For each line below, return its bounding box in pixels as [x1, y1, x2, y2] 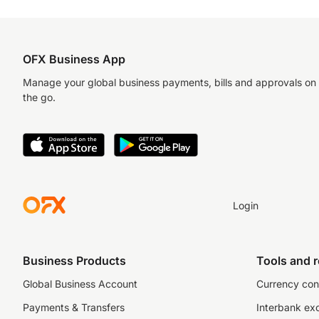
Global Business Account [23, 278, 137, 290]
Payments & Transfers [23, 301, 125, 313]
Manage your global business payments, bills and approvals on [23, 76, 316, 88]
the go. [23, 91, 56, 103]
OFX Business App [23, 52, 125, 66]
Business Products [23, 253, 126, 268]
